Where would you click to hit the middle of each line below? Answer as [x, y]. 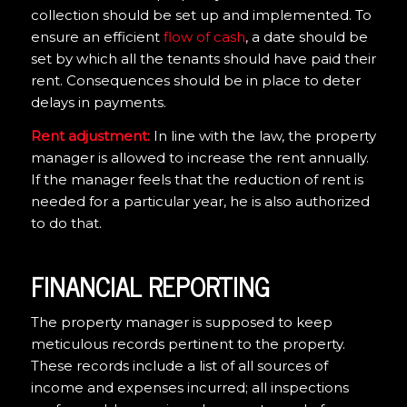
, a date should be [306, 37]
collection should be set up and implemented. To [201, 15]
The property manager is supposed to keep [181, 322]
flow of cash [204, 37]
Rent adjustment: [90, 136]
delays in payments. [98, 103]
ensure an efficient [97, 37]
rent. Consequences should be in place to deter [195, 81]
